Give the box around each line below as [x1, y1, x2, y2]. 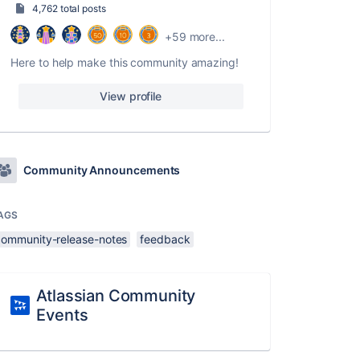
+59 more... [164, 29, 225, 43]
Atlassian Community [36, 286, 196, 305]
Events [36, 305, 88, 325]
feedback [140, 232, 190, 246]
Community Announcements [23, 163, 181, 177]
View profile [100, 89, 162, 103]
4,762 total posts [32, 2, 106, 14]
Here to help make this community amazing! [10, 55, 239, 69]
